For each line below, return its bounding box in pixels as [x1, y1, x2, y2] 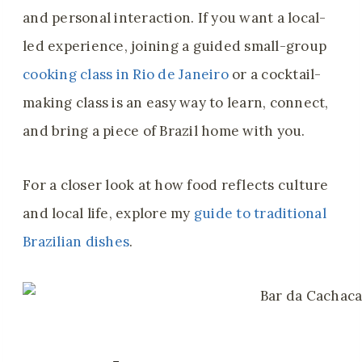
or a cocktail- [228, 65, 322, 84]
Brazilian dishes [23, 233, 130, 251]
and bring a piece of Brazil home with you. [23, 122, 305, 141]
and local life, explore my [23, 204, 194, 223]
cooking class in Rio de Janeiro [23, 65, 229, 84]
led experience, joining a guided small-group [23, 37, 327, 56]
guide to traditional [193, 204, 326, 223]
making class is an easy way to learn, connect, [23, 94, 329, 112]
